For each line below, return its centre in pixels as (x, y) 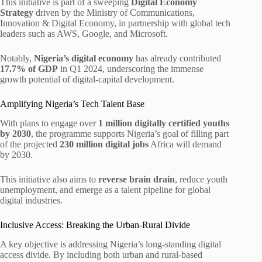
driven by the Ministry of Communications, (114, 13)
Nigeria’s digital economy (84, 58)
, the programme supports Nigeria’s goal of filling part (130, 133)
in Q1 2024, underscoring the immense (131, 69)
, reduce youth (201, 179)
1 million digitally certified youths (164, 123)
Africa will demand (185, 144)
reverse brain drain (137, 179)
